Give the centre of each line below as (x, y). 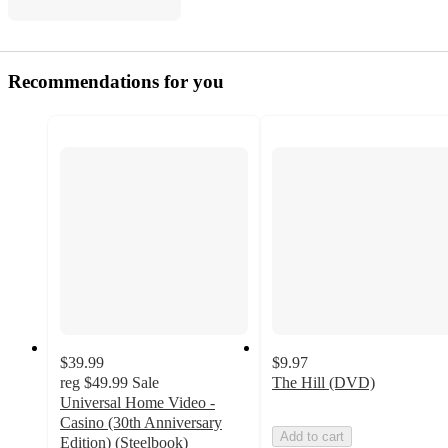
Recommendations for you (116, 82)
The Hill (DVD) (323, 383)
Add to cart (312, 437)
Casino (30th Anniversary (141, 423)
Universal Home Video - (137, 403)
